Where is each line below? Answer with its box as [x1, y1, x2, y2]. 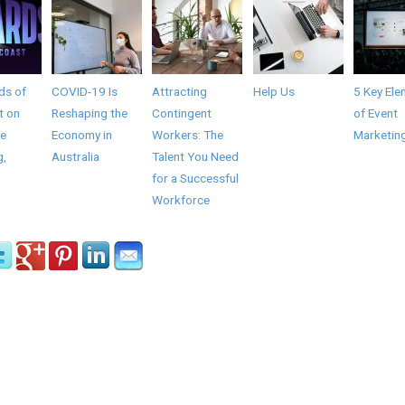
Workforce [152, 193, 211, 208]
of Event [353, 106, 398, 121]
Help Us [252, 84, 295, 99]
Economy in [52, 127, 113, 143]
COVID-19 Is [52, 84, 118, 99]
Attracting [152, 84, 208, 99]
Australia [52, 149, 100, 165]
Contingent [152, 106, 212, 121]
